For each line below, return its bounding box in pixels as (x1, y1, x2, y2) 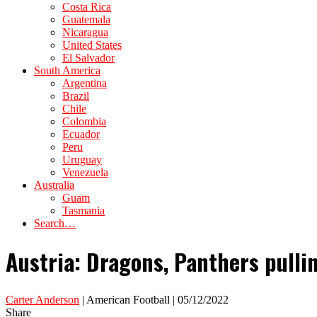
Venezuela (62, 166, 108, 178)
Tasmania (62, 204, 105, 217)
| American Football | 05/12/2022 (79, 293, 229, 306)
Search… (34, 217, 76, 229)
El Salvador (62, 52, 115, 64)
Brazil (62, 90, 89, 102)
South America (34, 64, 100, 76)
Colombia (62, 115, 106, 127)
